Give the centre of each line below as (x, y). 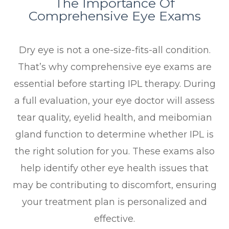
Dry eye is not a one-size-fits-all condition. (114, 50)
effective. (114, 219)
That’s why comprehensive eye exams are (114, 67)
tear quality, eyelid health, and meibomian (114, 118)
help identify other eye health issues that (114, 168)
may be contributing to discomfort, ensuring (114, 185)
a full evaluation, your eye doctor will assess (114, 101)
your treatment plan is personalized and (114, 202)
